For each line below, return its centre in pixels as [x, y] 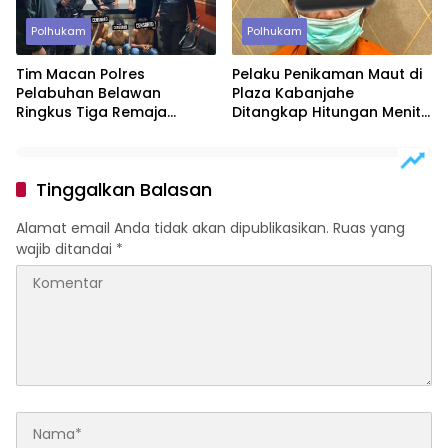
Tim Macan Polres [80, 74]
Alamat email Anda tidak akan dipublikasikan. [172, 228]
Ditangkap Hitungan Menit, [328, 112]
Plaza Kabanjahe [293, 93]
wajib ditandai [66, 249]
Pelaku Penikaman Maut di [327, 74]
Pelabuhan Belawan [88, 93]
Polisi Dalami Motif [298, 131]
